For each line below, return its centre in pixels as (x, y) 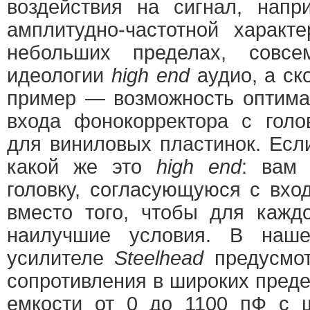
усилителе (61, 258)
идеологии (59, 75)
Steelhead (159, 258)
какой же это (82, 167)
